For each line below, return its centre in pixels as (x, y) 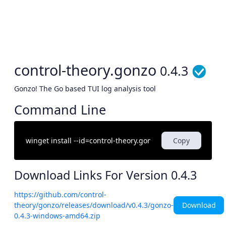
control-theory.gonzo (87, 70)
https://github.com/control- (60, 195)
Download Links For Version (93, 175)
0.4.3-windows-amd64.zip (57, 216)
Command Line (60, 110)
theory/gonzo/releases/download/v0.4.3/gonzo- (94, 205)
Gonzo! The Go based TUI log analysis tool (85, 89)
